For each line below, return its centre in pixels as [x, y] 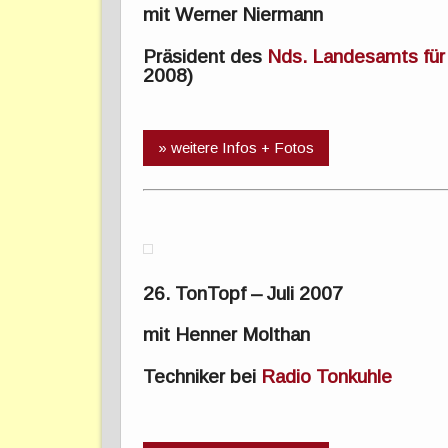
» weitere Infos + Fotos [236, 148]
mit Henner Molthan [227, 335]
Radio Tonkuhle [327, 377]
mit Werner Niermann [233, 15]
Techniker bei [202, 377]
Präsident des [205, 57]
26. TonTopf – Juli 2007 [243, 293]
